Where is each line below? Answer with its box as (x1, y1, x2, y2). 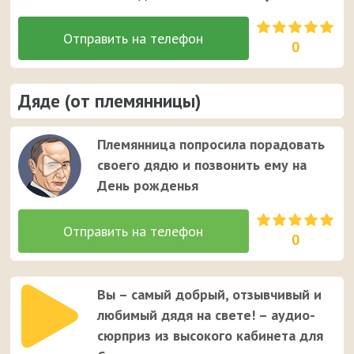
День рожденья (97, 176, 199, 195)
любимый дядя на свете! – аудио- (97, 306, 316, 325)
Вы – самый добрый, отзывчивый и (97, 285, 322, 304)
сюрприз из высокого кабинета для (97, 326, 324, 345)
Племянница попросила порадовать (97, 135, 326, 154)
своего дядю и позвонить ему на (97, 156, 307, 175)
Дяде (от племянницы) (18, 89, 201, 113)
